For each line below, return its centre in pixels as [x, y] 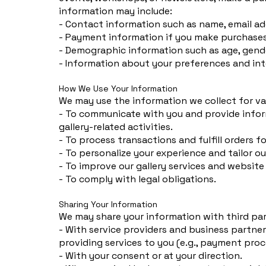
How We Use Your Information [118, 88]
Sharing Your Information [108, 204]
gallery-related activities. [116, 126]
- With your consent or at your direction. [151, 255]
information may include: [116, 11]
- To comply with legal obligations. [138, 179]
